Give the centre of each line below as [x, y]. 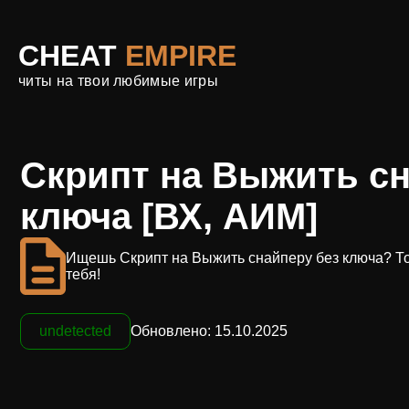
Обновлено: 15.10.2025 [209, 331]
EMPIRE [181, 55]
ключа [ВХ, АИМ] [169, 216]
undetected [75, 331]
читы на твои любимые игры [118, 80]
